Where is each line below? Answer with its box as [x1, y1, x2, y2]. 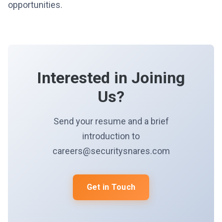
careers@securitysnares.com [52, 146, 170, 156]
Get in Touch [86, 182, 136, 192]
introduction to [82, 131, 140, 141]
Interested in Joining [37, 68, 185, 87]
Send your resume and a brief [53, 116, 169, 126]
